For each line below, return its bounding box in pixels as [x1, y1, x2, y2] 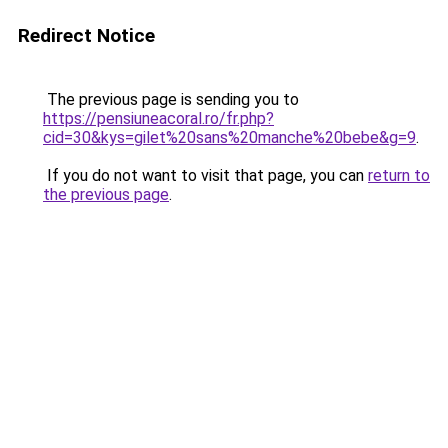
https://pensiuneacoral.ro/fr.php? [43, 109, 274, 128]
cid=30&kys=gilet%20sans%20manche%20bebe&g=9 [43, 128, 416, 147]
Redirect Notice [18, 24, 155, 47]
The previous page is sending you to [43, 90, 299, 109]
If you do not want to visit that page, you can [43, 166, 368, 185]
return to [368, 166, 430, 185]
